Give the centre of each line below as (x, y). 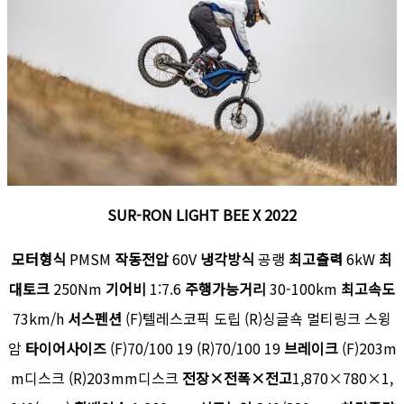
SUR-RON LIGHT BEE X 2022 (202, 215)
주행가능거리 (227, 289)
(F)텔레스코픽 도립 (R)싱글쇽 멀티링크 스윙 (258, 319)
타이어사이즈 (65, 349)
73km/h (40, 319)
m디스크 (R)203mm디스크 (96, 378)
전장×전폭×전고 (237, 378)
